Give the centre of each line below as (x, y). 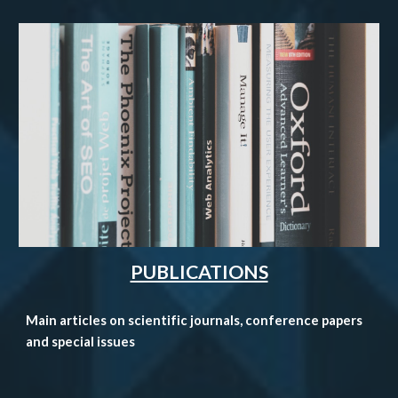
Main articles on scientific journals (133, 320)
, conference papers (302, 320)
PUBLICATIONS (199, 271)
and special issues (81, 341)
